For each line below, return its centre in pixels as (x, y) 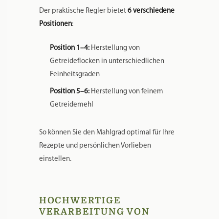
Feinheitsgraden (75, 74)
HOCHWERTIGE (80, 200)
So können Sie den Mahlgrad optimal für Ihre (107, 132)
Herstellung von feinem (126, 91)
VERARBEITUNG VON (94, 211)
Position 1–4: (69, 48)
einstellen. (55, 159)
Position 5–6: (69, 91)
